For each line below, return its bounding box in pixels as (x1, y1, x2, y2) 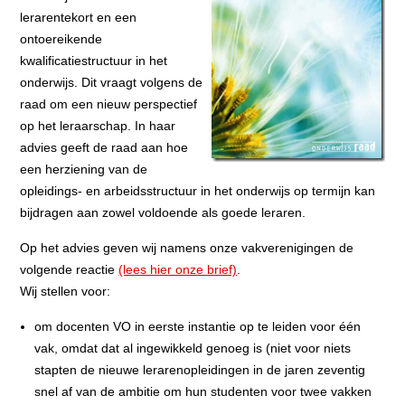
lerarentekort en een (20, 10, 137, 24)
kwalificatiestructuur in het (20, 53, 168, 68)
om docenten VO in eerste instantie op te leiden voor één (34, 319, 362, 334)
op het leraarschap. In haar (20, 118, 176, 133)
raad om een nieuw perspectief (20, 97, 198, 111)
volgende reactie (20, 262, 119, 277)
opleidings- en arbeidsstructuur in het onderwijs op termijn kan (20, 184, 376, 198)
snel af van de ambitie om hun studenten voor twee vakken (34, 384, 372, 399)
